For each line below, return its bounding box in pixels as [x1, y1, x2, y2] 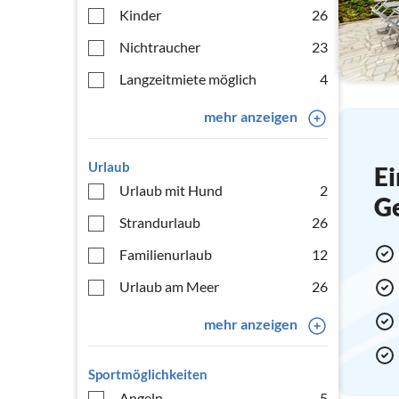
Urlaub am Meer [119, 278, 219, 295]
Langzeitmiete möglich [119, 70, 256, 87]
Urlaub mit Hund [119, 182, 223, 199]
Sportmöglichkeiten [88, 366, 208, 382]
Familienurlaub [119, 246, 212, 263]
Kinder [119, 6, 161, 23]
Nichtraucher [119, 38, 200, 55]
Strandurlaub [119, 214, 200, 231]
